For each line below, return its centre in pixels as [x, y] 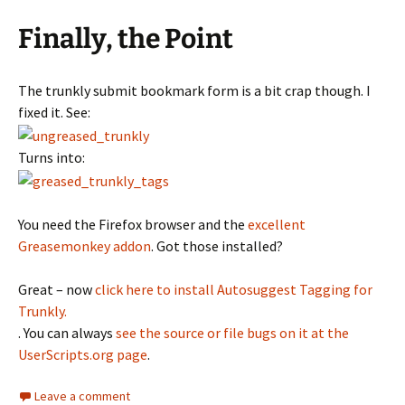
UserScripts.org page [83, 355]
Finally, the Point [126, 39]
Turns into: [52, 158]
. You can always [67, 333]
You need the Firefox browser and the [133, 225]
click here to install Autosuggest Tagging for [234, 290]
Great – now [57, 290]
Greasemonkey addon [85, 246]
